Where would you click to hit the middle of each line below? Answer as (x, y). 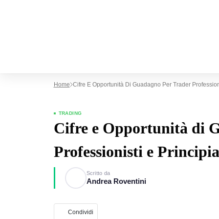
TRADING (70, 113)
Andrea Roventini (116, 181)
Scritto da (98, 173)
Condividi (80, 212)
